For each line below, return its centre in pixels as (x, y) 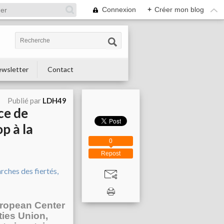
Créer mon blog (179, 9)
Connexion (119, 9)
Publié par (25, 100)
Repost (111, 153)
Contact (60, 69)
